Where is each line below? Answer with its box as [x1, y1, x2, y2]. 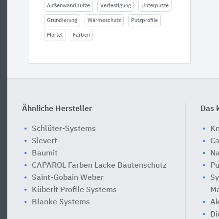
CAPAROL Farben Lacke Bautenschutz [32, 162, 167, 170]
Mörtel [47, 32, 63, 38]
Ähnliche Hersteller [22, 105, 92, 113]
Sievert [32, 137, 57, 145]
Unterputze [141, 3, 169, 8]
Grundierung [47, 18, 77, 23]
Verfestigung [100, 3, 131, 8]
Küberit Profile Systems [32, 186, 117, 194]
